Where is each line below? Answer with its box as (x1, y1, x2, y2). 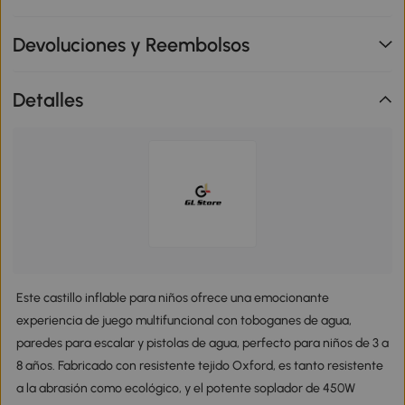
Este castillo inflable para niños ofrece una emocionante (15, 290, 329, 306)
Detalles (13, 88, 84, 111)
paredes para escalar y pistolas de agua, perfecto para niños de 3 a (15, 335, 389, 352)
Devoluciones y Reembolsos (13, 33, 250, 56)
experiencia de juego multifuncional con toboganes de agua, (15, 313, 352, 329)
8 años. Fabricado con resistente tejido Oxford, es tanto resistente (15, 358, 383, 374)
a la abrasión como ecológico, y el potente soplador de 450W (15, 381, 355, 397)
